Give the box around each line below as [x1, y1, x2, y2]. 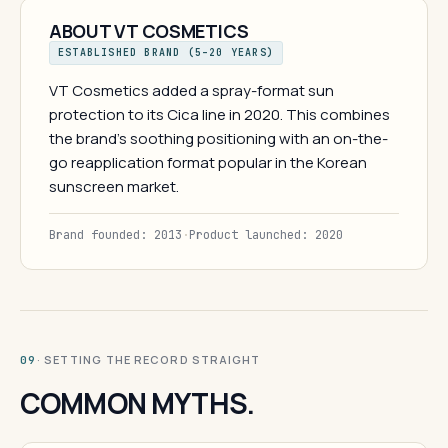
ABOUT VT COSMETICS [49, 19, 250, 43]
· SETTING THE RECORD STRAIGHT [36, 352, 261, 367]
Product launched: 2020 [189, 227, 343, 243]
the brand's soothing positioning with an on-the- [49, 128, 388, 149]
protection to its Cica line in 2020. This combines [49, 104, 390, 125]
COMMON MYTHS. [20, 384, 255, 422]
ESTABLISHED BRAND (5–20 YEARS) [58, 46, 275, 59]
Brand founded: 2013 [49, 227, 182, 243]
